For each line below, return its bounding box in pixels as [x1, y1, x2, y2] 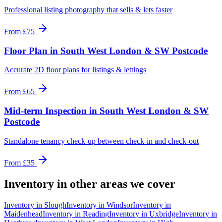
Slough [44, 200, 66, 209]
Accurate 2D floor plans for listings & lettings [4, 65, 146, 74]
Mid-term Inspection [4, 106, 87, 116]
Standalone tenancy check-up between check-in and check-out [4, 136, 199, 145]
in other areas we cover [54, 177, 175, 190]
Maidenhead [4, 209, 43, 218]
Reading [83, 209, 109, 218]
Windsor [107, 200, 133, 209]
